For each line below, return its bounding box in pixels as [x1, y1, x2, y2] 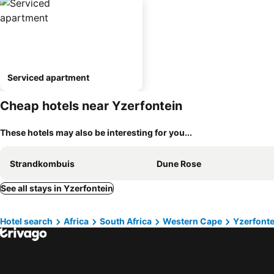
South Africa [100, 216, 152, 226]
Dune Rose [157, 158, 201, 169]
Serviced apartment [7, 72, 89, 83]
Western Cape [163, 216, 222, 226]
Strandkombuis [10, 158, 75, 169]
